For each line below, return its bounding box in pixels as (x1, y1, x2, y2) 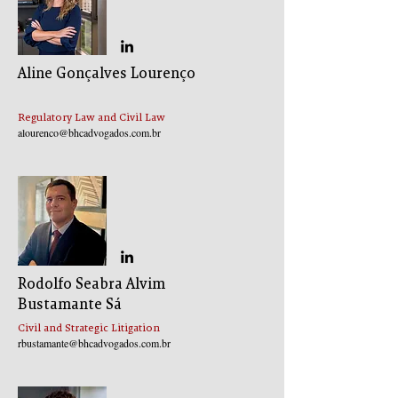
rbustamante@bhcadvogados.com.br (18, 336, 171, 350)
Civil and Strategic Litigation (18, 322, 160, 334)
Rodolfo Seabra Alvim (18, 275, 165, 292)
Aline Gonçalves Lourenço (18, 65, 195, 82)
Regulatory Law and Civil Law (18, 112, 165, 123)
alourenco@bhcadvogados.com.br (18, 125, 161, 139)
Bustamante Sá (18, 296, 122, 313)
